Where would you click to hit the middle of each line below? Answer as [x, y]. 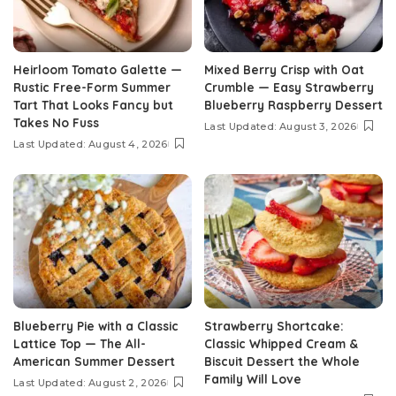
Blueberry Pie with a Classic [96, 325]
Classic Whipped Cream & [281, 343]
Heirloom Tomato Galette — [98, 70]
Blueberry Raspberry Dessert [293, 105]
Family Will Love [253, 378]
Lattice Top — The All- [80, 343]
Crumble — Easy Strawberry [289, 88]
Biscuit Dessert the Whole [282, 361]
